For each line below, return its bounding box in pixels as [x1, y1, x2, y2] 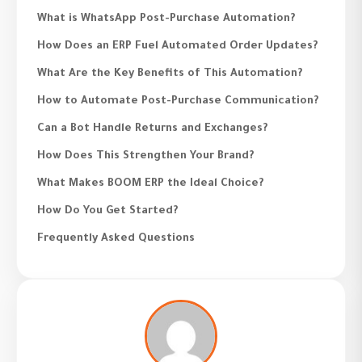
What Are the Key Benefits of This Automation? [37, 68, 302, 81]
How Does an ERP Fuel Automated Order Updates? [37, 40, 318, 53]
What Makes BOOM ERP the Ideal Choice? [37, 178, 263, 191]
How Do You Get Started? [37, 205, 178, 218]
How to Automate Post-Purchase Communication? [37, 95, 318, 108]
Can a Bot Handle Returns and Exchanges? [37, 123, 267, 136]
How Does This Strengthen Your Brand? [37, 150, 254, 163]
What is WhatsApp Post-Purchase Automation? [37, 13, 295, 26]
